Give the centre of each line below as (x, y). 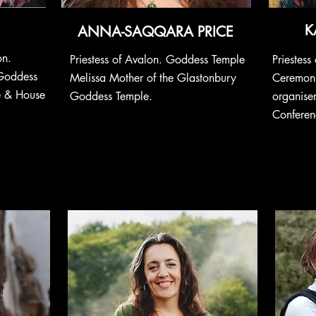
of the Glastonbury (190, 78)
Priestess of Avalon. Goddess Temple (157, 60)
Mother (126, 78)
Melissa (90, 78)
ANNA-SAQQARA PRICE (156, 32)
